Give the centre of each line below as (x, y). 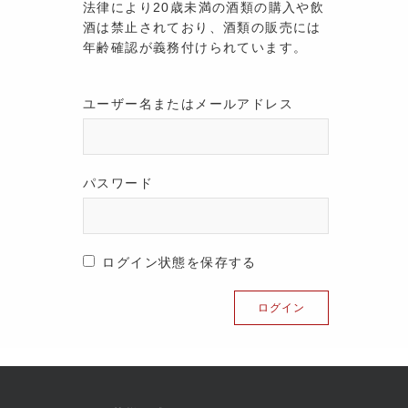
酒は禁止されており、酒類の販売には (202, 27)
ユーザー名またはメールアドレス (188, 104)
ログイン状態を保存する (177, 262)
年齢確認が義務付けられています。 (195, 47)
